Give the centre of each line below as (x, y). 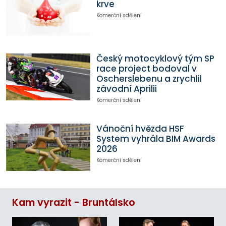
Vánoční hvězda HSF (140, 129)
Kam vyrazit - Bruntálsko (74, 203)
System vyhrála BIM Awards (156, 139)
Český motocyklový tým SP (155, 58)
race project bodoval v (146, 68)
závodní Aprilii (126, 89)
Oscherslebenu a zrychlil (149, 78)
